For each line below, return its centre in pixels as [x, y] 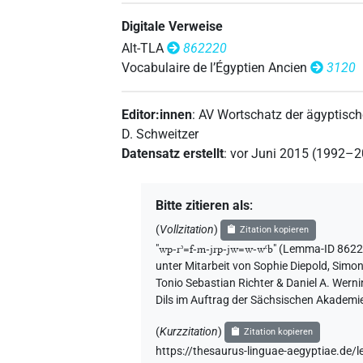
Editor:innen [157, 114]
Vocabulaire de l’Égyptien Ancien [215, 67]
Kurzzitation [189, 331]
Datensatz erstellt [173, 153]
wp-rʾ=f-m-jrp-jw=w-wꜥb [216, 249]
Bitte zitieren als [203, 205]
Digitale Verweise [173, 26]
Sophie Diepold [291, 266]
